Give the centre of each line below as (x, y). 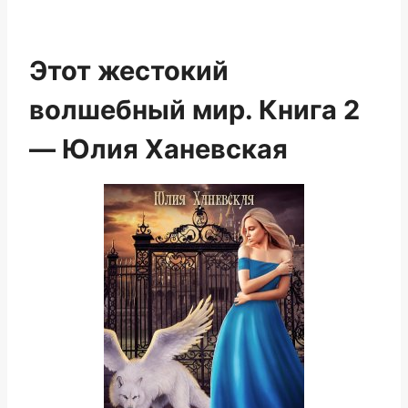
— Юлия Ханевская (158, 149)
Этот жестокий (129, 71)
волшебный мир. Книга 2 (194, 110)
